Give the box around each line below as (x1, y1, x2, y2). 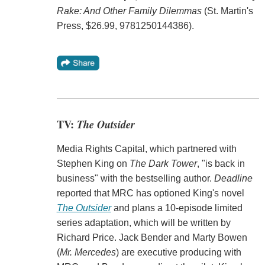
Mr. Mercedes (59, 247, 116, 258)
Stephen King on (56, 159, 130, 169)
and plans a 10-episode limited (111, 203, 243, 214)
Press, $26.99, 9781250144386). (56, 20, 194, 31)
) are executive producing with (115, 247, 241, 258)
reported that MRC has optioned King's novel (56, 188, 244, 199)
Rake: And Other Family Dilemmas (56, 5, 202, 16)
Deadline (214, 173, 253, 184)
